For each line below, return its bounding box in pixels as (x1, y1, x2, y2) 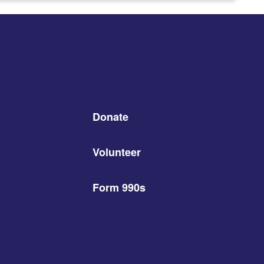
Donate (93, 108, 128, 124)
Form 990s (93, 179, 146, 195)
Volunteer (93, 144, 141, 160)
